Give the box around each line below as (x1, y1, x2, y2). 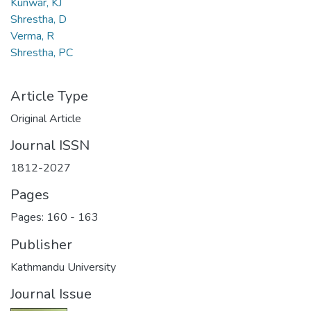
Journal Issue (10, 285, 92, 303)
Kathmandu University (10, 260, 116, 275)
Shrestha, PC (10, 45, 73, 60)
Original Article (10, 111, 81, 126)
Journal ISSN (10, 136, 90, 155)
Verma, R (10, 28, 54, 44)
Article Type (10, 87, 88, 106)
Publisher (10, 235, 72, 254)
